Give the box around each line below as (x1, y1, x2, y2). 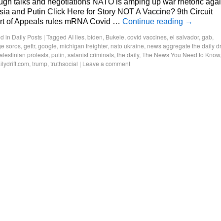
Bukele (106, 33, 124, 41)
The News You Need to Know (142, 50, 220, 59)
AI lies (68, 33, 84, 41)
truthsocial (50, 59, 78, 68)
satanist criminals (68, 50, 114, 59)
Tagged (46, 33, 67, 41)
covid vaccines (127, 33, 167, 41)
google (38, 41, 57, 50)
